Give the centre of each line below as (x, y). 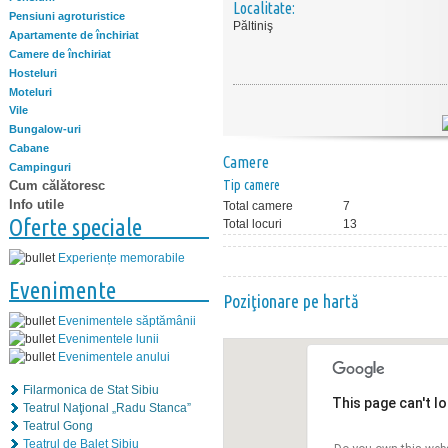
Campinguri (40, 166)
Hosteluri (33, 72)
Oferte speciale (75, 227)
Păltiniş (253, 26)
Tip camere (251, 185)
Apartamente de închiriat (74, 35)
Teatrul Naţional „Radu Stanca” (107, 407)
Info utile (36, 204)
